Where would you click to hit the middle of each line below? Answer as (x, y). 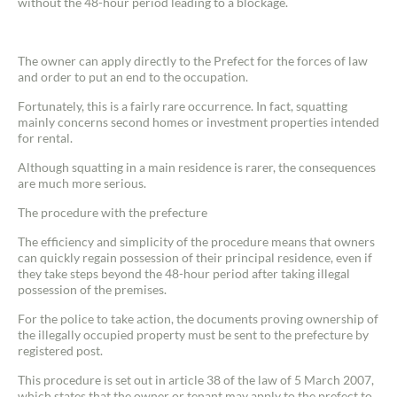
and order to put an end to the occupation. (133, 77)
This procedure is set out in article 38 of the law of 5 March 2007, (196, 380)
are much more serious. (82, 183)
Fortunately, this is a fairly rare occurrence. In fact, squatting (183, 106)
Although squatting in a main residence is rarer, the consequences (197, 167)
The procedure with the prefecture (113, 212)
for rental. (45, 138)
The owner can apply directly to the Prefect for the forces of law (193, 61)
